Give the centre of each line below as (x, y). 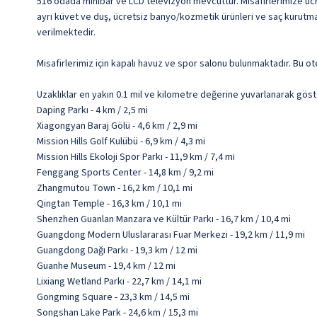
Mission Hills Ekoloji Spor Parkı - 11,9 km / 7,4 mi (136, 157)
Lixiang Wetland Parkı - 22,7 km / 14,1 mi (119, 282)
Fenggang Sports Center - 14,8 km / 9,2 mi (125, 173)
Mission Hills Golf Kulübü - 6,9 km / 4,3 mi (121, 142)
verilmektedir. (66, 33)
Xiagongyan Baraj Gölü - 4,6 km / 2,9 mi (117, 126)
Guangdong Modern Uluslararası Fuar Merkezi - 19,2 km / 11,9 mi (171, 235)
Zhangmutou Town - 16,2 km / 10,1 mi (115, 189)
